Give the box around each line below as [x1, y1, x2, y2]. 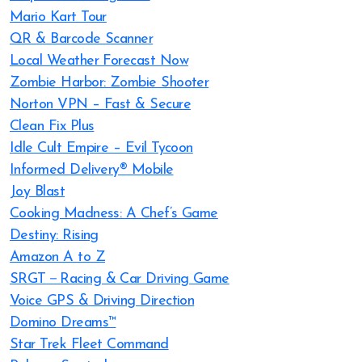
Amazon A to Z [10, 250, 105, 265]
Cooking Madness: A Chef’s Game [10, 206, 218, 221]
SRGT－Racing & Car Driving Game [10, 271, 229, 287]
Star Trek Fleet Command [10, 337, 169, 352]
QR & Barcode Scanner [10, 32, 154, 47]
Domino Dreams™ [10, 315, 116, 330]
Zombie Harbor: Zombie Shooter [10, 75, 209, 90]
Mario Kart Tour [10, 10, 107, 25]
